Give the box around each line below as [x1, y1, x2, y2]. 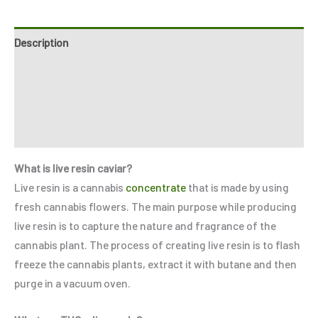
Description [14, 35, 69, 49]
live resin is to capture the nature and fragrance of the [14, 219, 276, 233]
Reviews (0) [14, 95, 69, 109]
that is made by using [186, 180, 289, 194]
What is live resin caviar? [14, 161, 132, 175]
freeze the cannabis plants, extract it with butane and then [14, 257, 297, 271]
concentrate [126, 180, 186, 194]
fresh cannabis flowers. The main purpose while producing [14, 199, 297, 214]
